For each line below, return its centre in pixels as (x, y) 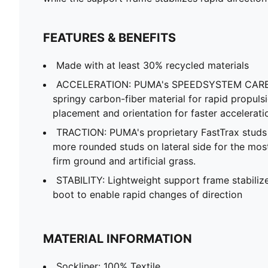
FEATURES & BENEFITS (109, 37)
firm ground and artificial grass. (124, 161)
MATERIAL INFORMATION (118, 238)
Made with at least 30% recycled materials (153, 65)
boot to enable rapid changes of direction (147, 194)
